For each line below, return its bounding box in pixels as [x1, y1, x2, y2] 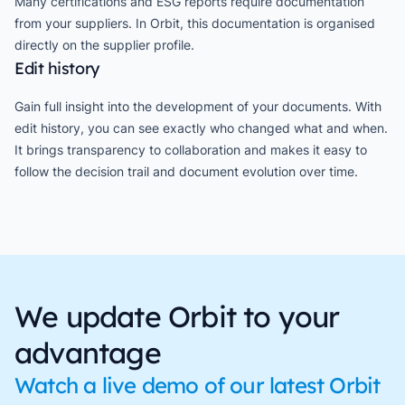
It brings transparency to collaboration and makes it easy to [14, 142, 367, 157]
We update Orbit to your [14, 298, 340, 334]
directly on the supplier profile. [14, 37, 194, 52]
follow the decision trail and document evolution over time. [14, 164, 358, 179]
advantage [14, 334, 161, 371]
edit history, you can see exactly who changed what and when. [14, 120, 388, 136]
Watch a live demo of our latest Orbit [14, 372, 381, 399]
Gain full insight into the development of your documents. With [14, 99, 381, 114]
